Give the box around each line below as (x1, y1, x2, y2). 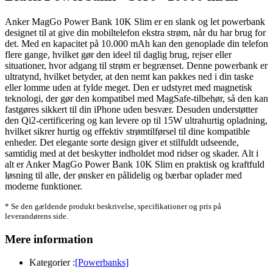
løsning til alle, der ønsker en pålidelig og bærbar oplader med (5, 169, 242, 180)
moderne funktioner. (5, 180, 82, 191)
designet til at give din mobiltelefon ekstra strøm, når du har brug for (5, 27, 266, 38)
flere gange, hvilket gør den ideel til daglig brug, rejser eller (5, 49, 232, 60)
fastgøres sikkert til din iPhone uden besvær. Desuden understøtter (5, 104, 258, 115)
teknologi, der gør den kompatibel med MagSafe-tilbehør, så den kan (5, 93, 268, 104)
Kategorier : (29, 257, 75, 268)
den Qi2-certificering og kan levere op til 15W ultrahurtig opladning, (5, 115, 268, 126)
